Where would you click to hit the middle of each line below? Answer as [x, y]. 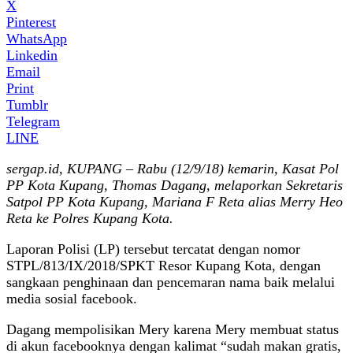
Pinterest [31, 22]
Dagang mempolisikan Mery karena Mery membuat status [173, 329]
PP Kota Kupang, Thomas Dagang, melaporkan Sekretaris [175, 185]
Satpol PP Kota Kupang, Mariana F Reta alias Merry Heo [175, 201]
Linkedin [32, 55]
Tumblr [27, 104]
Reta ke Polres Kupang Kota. [90, 218]
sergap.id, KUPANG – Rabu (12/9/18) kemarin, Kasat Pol [173, 168]
